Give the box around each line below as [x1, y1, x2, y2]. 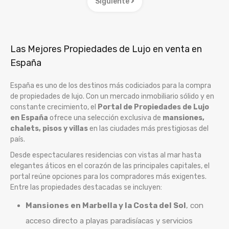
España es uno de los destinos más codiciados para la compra [10, 81, 211, 90]
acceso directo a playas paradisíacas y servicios [26, 216, 193, 225]
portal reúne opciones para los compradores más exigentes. [10, 172, 207, 181]
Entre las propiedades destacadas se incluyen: [10, 182, 162, 192]
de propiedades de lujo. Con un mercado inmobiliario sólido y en [10, 91, 214, 101]
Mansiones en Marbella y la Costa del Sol [26, 200, 186, 210]
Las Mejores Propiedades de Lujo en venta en [10, 43, 202, 55]
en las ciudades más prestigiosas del [88, 124, 209, 133]
